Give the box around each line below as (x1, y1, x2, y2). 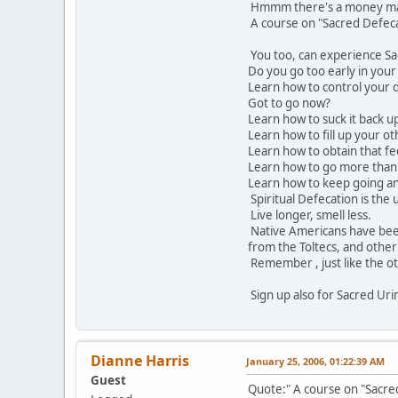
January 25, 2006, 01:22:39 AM (246, 354, 385, 369)
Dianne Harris (91, 351, 189, 371)
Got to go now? (248, 95, 330, 112)
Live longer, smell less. (248, 207, 371, 224)
